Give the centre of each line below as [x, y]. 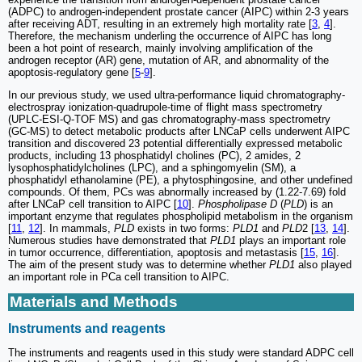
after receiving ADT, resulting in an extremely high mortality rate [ [160, 23]
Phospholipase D [238, 204]
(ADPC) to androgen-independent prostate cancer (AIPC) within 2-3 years [179, 11]
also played [323, 264]
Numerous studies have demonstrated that [109, 240]
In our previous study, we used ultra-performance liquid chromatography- [177, 95]
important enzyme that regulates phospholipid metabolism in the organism [181, 216]
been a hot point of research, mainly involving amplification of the [160, 48]
